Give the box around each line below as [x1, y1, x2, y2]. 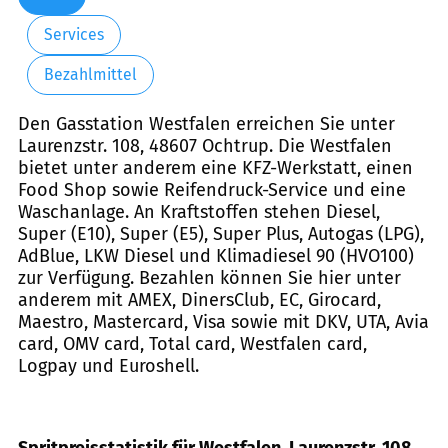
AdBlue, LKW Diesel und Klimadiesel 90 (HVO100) [18, 244, 414, 267]
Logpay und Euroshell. [18, 354, 199, 377]
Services [43, 25, 104, 45]
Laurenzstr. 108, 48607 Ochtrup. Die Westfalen [18, 134, 392, 157]
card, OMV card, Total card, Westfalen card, [18, 332, 367, 355]
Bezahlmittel [43, 65, 137, 85]
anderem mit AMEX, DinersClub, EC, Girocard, [18, 288, 381, 311]
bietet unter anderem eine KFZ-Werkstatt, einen [18, 156, 413, 179]
